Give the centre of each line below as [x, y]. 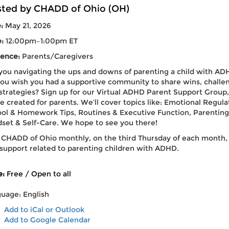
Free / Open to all [38, 174]
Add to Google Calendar [47, 220]
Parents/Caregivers [56, 56]
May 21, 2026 [28, 25]
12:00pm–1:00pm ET [41, 41]
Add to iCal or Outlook [44, 209]
